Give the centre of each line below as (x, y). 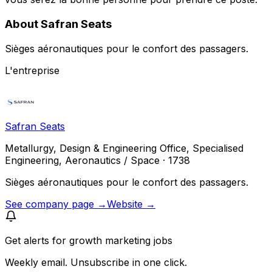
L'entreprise (32, 70)
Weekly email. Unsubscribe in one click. (96, 262)
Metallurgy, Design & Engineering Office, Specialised (124, 148)
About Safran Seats (58, 24)
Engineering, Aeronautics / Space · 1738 (97, 160)
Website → (131, 204)
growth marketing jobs (121, 240)
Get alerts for (37, 240)
